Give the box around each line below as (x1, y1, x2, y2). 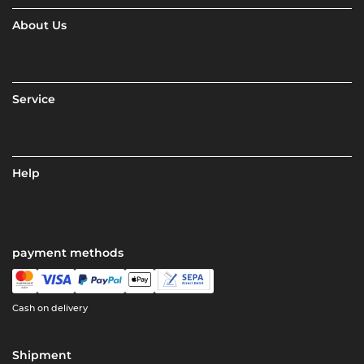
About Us (12, 18, 67, 33)
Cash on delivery (12, 302, 89, 314)
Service (12, 92, 56, 107)
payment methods (12, 245, 124, 261)
